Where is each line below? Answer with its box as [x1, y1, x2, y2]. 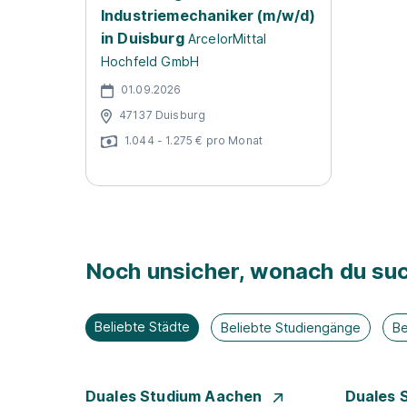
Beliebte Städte [94, 319, 190, 334]
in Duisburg [101, 29, 184, 47]
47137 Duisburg [119, 107, 206, 122]
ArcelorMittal [187, 31, 267, 46]
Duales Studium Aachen [85, 387, 266, 405]
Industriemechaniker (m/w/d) [101, 6, 316, 25]
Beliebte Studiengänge [221, 320, 362, 335]
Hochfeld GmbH [101, 54, 200, 69]
